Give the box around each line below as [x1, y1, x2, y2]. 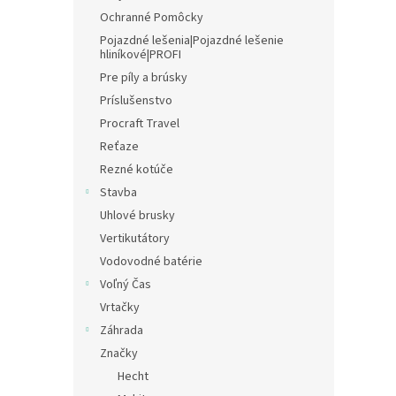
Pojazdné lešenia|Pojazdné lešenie [100, 32, 284, 49]
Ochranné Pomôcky [100, 9, 203, 27]
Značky [100, 345, 138, 362]
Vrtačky [100, 299, 140, 316]
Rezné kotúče [100, 161, 173, 179]
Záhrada [100, 322, 143, 339]
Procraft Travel [100, 115, 179, 133]
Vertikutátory [100, 230, 170, 247]
